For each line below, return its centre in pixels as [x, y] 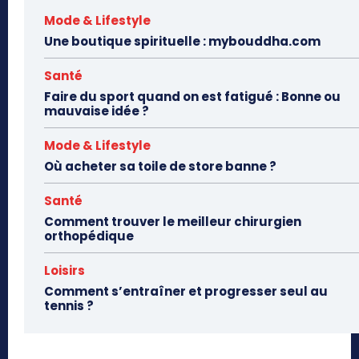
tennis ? [69, 305]
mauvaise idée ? [97, 111]
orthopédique [89, 236]
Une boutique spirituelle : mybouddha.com [182, 41]
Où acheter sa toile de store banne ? [160, 166]
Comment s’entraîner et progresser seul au [186, 291]
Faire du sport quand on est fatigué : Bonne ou [192, 96]
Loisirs [65, 270]
